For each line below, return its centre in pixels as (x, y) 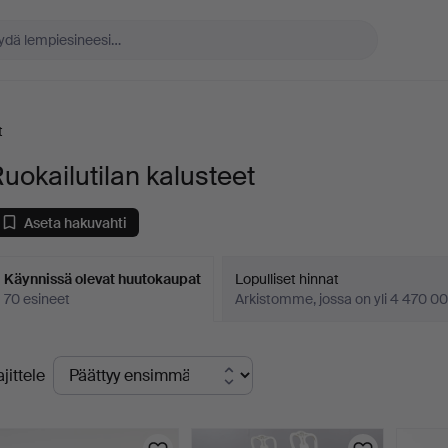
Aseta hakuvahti (76, 222)
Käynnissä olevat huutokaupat (103, 279)
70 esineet (37, 299)
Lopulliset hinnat (287, 279)
